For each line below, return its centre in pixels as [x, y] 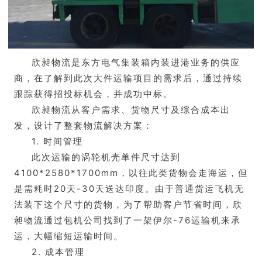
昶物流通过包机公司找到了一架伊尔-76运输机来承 [127, 220]
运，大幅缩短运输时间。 [69, 236]
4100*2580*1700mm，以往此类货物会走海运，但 [131, 173]
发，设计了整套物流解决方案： [84, 126]
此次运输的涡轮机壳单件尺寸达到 [106, 157]
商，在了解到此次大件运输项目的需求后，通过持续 [128, 78]
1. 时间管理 [57, 142]
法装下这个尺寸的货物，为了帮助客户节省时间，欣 [128, 205]
